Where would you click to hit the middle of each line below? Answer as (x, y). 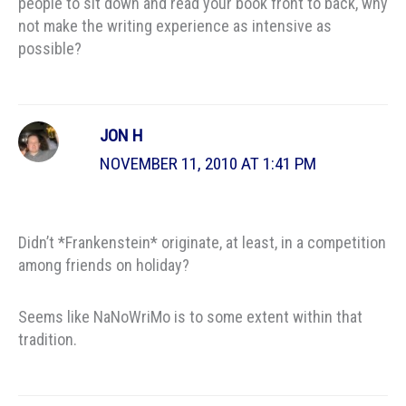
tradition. (48, 339)
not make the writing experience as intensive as (175, 25)
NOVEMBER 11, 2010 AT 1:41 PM (208, 164)
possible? (50, 48)
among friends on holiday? (104, 266)
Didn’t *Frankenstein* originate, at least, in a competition (202, 243)
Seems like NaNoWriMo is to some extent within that (190, 316)
